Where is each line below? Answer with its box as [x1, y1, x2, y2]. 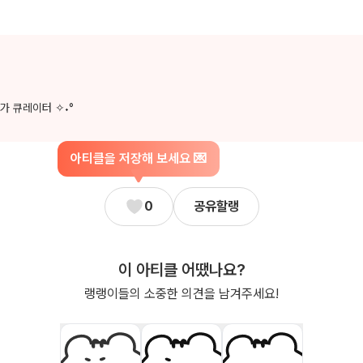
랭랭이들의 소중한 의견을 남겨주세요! [84, 286, 279, 302]
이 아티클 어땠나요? [117, 260, 246, 280]
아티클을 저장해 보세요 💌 [70, 151, 207, 167]
